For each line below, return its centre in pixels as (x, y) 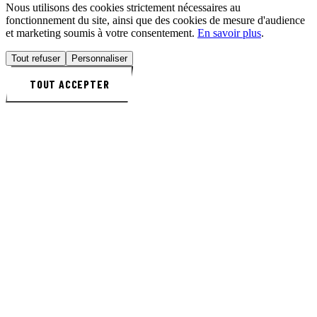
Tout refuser (36, 58)
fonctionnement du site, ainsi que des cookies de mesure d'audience (155, 20)
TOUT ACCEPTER (70, 83)
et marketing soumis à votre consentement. (102, 33)
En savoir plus (229, 33)
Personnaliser (99, 58)
